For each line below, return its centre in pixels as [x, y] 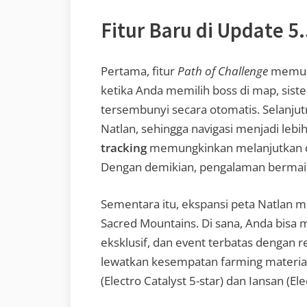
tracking [124, 148]
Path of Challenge [223, 71]
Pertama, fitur [139, 71]
